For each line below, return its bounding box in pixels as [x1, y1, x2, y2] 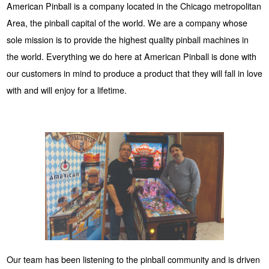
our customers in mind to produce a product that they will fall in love [6, 67, 262, 80]
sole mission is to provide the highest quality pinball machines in [6, 34, 249, 46]
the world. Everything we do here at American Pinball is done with [6, 50, 256, 63]
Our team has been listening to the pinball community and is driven [6, 253, 260, 265]
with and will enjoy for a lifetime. [6, 84, 127, 97]
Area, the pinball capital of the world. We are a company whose [6, 17, 247, 29]
